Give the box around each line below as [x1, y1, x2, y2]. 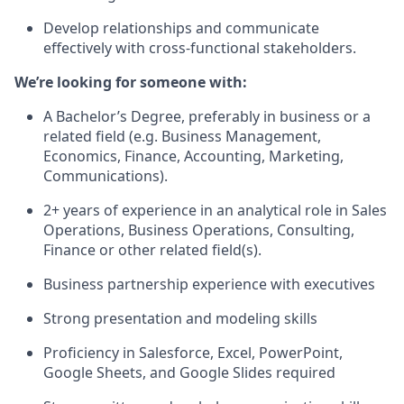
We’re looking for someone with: [14, 72, 247, 92]
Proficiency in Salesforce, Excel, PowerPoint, [43, 343, 343, 363]
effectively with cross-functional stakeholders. [43, 38, 356, 58]
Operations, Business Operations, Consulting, [43, 220, 354, 240]
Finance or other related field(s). [43, 240, 262, 260]
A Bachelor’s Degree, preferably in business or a [43, 106, 371, 126]
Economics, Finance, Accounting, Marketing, [43, 146, 344, 166]
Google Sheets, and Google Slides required [43, 363, 335, 382]
